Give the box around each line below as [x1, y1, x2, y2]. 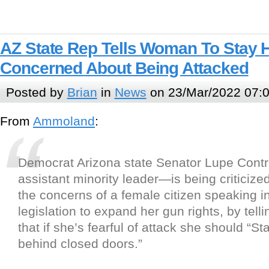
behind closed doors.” [18, 237, 142, 251]
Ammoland [33, 114, 95, 128]
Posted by [5, 85, 67, 99]
